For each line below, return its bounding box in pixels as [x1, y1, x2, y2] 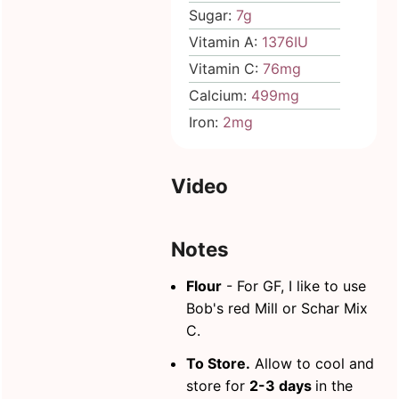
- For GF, [222, 277, 289, 296]
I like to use [289, 277, 367, 296]
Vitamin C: [189, 60, 264, 78]
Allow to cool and [250, 354, 375, 373]
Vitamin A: [189, 33, 263, 52]
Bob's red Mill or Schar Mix [186, 299, 369, 318]
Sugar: [189, 6, 237, 25]
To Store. [186, 354, 251, 373]
